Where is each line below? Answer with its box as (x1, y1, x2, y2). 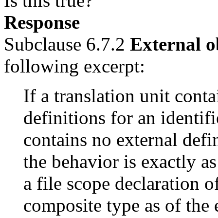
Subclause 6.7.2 (4, 33, 130, 54)
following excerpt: (4, 55, 145, 76)
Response (4, 11, 80, 33)
